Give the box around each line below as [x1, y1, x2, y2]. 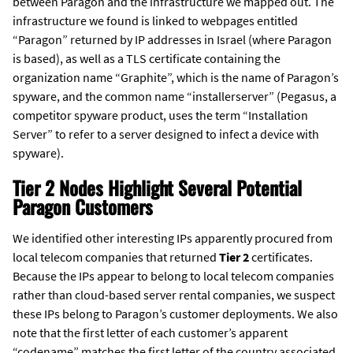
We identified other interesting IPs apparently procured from [13, 229, 333, 246]
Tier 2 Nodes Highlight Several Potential [13, 173, 303, 202]
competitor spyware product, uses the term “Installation [13, 106, 308, 123]
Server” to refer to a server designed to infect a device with [13, 125, 319, 142]
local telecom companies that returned [13, 248, 219, 265]
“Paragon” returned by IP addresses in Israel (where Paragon [13, 31, 332, 47]
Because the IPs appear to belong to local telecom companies [13, 267, 334, 284]
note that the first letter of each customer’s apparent [13, 324, 288, 340]
